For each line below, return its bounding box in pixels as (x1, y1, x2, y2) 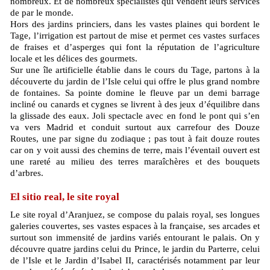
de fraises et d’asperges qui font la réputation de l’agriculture (10, 42, 260, 52)
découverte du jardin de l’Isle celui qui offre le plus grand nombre (10, 77, 260, 87)
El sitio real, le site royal (10, 191, 119, 203)
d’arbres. (10, 168, 43, 178)
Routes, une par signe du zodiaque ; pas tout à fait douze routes (10, 134, 260, 144)
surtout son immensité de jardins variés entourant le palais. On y (10, 233, 260, 243)
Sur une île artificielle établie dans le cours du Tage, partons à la (10, 65, 260, 75)
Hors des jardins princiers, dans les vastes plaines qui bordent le (10, 19, 260, 30)
